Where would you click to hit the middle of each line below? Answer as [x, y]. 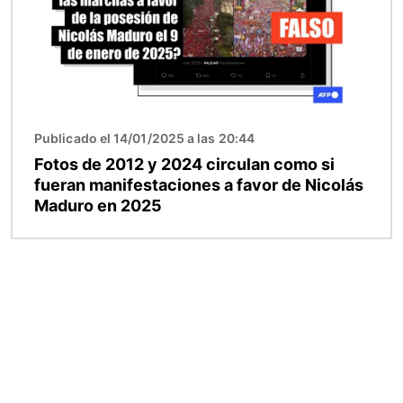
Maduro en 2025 [98, 206]
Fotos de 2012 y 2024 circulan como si [184, 165]
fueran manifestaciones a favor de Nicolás [199, 185]
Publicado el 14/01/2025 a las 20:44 [144, 139]
